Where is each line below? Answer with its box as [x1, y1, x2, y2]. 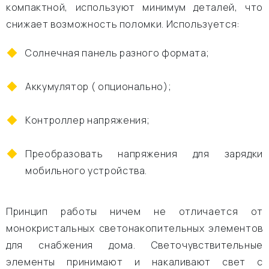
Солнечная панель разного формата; [25, 46, 210, 59]
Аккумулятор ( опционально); [25, 80, 172, 93]
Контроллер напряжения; [25, 113, 151, 127]
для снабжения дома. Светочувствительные [6, 238, 263, 252]
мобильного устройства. [25, 164, 148, 177]
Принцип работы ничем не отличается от [6, 205, 263, 218]
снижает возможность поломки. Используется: [6, 17, 240, 31]
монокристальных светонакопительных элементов [6, 222, 263, 235]
